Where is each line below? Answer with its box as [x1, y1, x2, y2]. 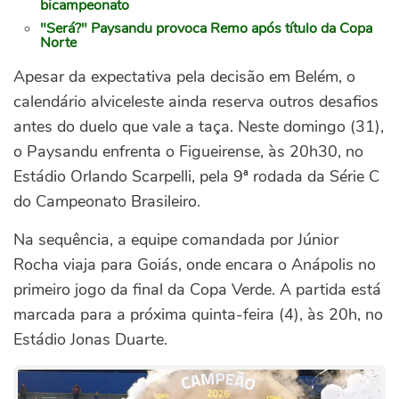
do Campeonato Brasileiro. [13, 191, 200, 213]
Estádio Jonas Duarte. [13, 329, 167, 351]
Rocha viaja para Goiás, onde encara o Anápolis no [13, 254, 376, 276]
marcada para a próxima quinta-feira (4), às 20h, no [13, 304, 383, 326]
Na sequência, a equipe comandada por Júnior [13, 229, 338, 251]
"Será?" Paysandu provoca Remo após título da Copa [40, 19, 372, 39]
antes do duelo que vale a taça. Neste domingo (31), [13, 116, 384, 138]
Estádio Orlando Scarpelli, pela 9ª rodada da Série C [13, 166, 379, 188]
